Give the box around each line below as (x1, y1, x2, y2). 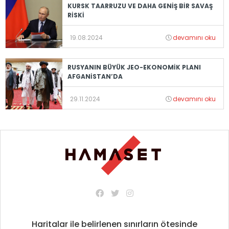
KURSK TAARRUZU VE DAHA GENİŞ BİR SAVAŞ (67, 1, 213, 10)
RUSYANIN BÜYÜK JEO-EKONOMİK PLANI (67, 62, 201, 72)
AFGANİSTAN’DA (67, 72, 123, 81)
